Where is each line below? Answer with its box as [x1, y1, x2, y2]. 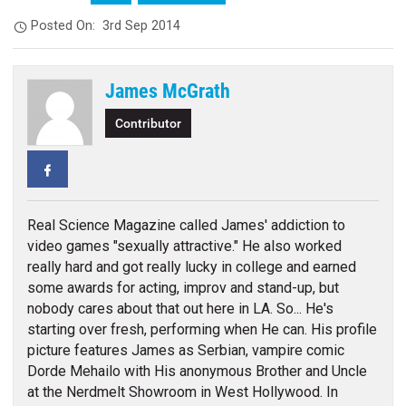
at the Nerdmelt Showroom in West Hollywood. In [26, 382, 338, 401]
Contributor [115, 115, 182, 131]
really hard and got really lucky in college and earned [26, 257, 356, 275]
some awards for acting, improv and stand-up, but [26, 278, 339, 296]
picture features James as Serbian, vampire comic [26, 341, 344, 359]
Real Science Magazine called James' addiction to [26, 216, 345, 234]
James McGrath [105, 79, 231, 103]
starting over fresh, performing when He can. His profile [26, 320, 377, 338]
